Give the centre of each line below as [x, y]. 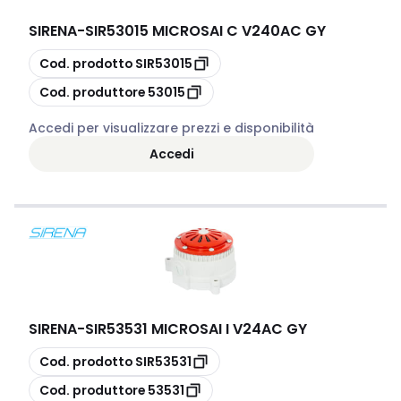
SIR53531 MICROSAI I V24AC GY [196, 329]
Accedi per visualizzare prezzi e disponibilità [171, 128]
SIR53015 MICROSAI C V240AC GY [205, 31]
